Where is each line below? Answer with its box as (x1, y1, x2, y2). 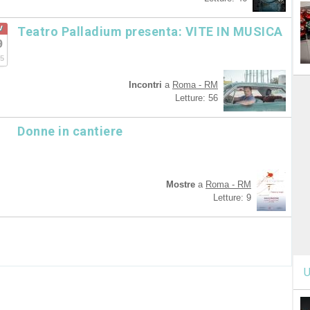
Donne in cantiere (17, 124, 123, 138)
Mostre (166, 179, 195, 190)
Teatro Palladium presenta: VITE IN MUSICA (17, 24, 283, 39)
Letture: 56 (175, 93, 218, 103)
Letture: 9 (213, 192, 251, 203)
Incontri (129, 80, 162, 90)
